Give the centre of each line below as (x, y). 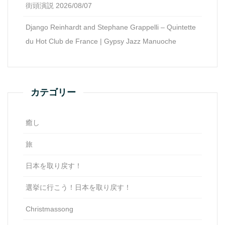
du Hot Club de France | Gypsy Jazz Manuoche (101, 41)
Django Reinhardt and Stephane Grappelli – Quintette (111, 27)
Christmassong (49, 209)
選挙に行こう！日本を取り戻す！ (78, 188)
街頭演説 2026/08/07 (59, 6)
